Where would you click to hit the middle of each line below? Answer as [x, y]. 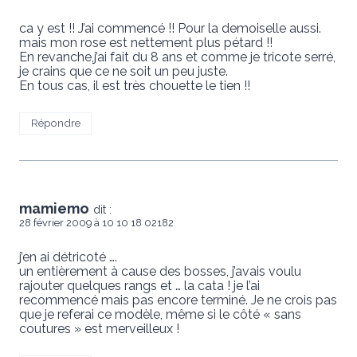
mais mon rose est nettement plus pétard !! [146, 42]
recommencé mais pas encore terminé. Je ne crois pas [178, 300]
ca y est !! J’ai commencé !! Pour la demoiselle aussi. [170, 28]
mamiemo [54, 209]
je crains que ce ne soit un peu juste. [124, 71]
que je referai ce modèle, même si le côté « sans [160, 315]
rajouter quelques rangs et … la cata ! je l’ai [139, 286]
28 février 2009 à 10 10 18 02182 [96, 223]
